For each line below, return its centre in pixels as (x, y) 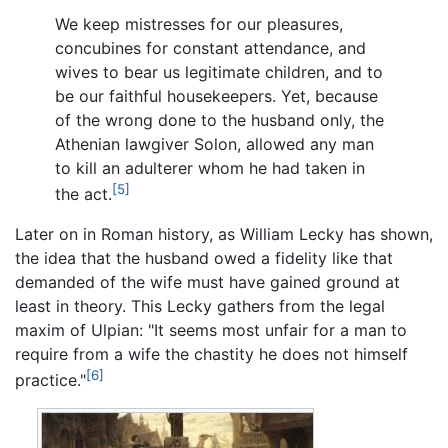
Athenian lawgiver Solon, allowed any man (214, 143)
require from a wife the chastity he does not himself (211, 353)
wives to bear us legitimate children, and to (219, 71)
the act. (83, 193)
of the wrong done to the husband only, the (219, 119)
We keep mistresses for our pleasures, (199, 23)
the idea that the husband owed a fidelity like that (204, 257)
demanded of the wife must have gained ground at (207, 281)
